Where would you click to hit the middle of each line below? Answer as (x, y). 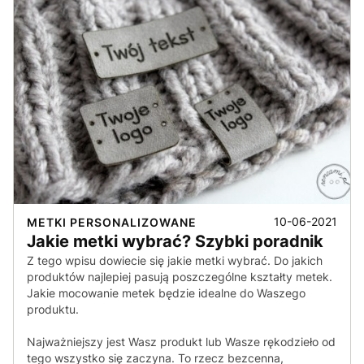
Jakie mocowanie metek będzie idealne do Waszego (166, 293)
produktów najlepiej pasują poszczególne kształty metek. (180, 277)
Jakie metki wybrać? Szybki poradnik (175, 242)
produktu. (54, 310)
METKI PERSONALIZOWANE (112, 222)
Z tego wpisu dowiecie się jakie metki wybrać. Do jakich (175, 261)
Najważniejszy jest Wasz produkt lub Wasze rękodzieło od (181, 342)
